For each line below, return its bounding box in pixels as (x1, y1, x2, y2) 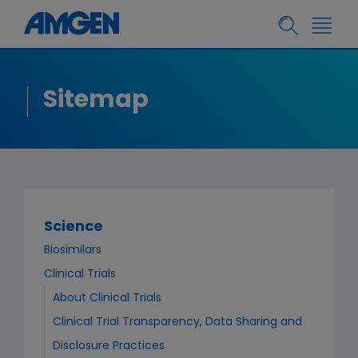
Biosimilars (44, 245, 101, 257)
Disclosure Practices (53, 340, 165, 352)
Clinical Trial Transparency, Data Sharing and (53, 316, 302, 328)
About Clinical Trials (53, 292, 161, 304)
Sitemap (43, 89, 149, 113)
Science (44, 220, 103, 235)
